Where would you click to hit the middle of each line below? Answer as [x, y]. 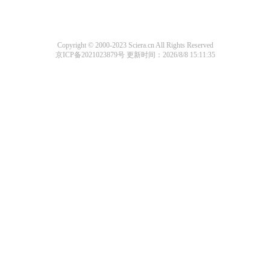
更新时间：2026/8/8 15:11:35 [170, 55]
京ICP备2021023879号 [90, 55]
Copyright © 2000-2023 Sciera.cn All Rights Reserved [135, 45]
